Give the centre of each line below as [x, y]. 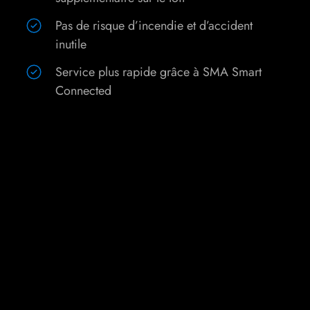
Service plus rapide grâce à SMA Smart [158, 72]
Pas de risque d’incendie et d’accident [154, 26]
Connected [83, 91]
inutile [71, 45]
